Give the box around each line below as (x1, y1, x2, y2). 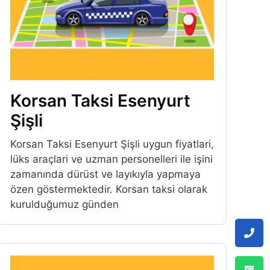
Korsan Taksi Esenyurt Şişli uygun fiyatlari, (10, 137, 214, 150)
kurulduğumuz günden (10, 198, 119, 210)
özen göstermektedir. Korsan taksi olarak (10, 183, 207, 195)
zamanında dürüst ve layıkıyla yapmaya (10, 168, 201, 180)
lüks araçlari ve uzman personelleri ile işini (10, 152, 213, 165)
